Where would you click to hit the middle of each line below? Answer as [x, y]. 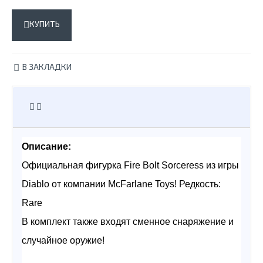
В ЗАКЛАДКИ [47, 67]
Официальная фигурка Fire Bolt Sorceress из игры [130, 166]
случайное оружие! [63, 241]
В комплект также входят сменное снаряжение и [128, 222]
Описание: [46, 147]
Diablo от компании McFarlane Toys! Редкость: [121, 184]
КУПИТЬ [45, 24]
